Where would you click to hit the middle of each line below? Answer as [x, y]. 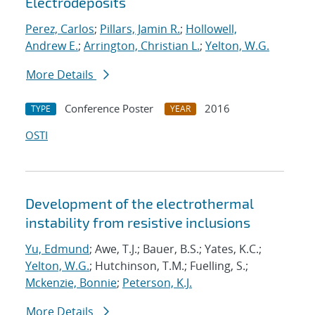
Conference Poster [109, 109]
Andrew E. [52, 46]
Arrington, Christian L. [142, 46]
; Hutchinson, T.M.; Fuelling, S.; [169, 266]
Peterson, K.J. [157, 283]
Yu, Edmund [57, 249]
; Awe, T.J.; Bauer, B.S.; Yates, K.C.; [175, 249]
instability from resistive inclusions [138, 223]
